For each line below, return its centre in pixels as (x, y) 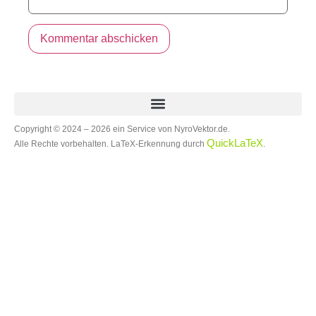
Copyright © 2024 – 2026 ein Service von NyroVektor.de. (122, 129)
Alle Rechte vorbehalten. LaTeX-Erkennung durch (110, 144)
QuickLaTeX (235, 142)
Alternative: (54, 73)
